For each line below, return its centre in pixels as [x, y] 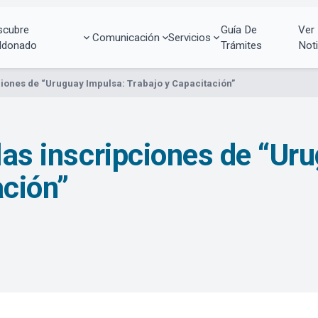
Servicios [190, 37]
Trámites [241, 45]
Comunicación [126, 37]
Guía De [238, 29]
